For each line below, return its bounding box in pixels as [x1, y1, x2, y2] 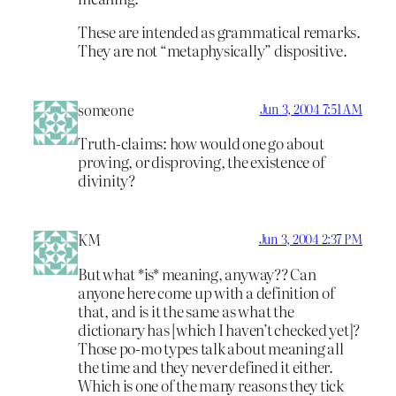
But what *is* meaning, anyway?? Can [78, 262, 316, 285]
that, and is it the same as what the [78, 299, 294, 322]
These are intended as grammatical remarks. [78, 19, 361, 42]
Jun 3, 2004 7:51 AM [259, 99, 362, 118]
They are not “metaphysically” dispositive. [78, 38, 347, 61]
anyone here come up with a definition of [78, 280, 335, 303]
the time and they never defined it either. [78, 354, 333, 377]
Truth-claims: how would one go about [78, 132, 324, 155]
